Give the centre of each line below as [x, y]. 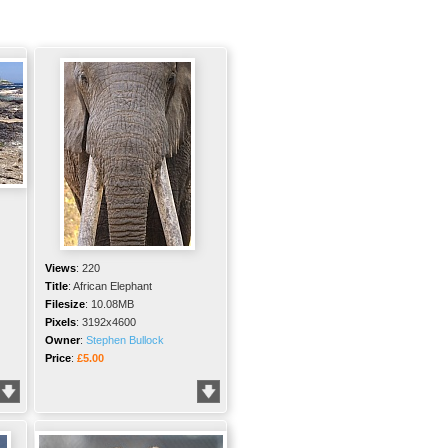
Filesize [65, 304]
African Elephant [112, 286]
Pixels [60, 322]
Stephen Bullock [125, 340]
